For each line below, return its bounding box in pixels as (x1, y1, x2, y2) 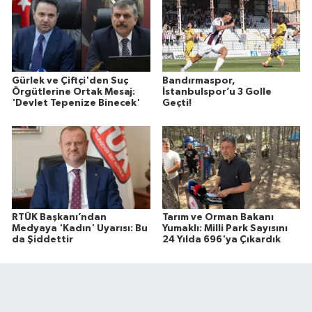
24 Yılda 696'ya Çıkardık (162, 235, 281, 245)
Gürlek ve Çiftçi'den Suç (12, 75, 128, 86)
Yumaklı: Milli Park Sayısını (162, 224, 288, 234)
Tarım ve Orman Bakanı (162, 212, 274, 223)
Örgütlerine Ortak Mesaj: (12, 86, 135, 97)
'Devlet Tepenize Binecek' (12, 97, 140, 108)
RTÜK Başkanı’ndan (12, 212, 107, 223)
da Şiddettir (12, 235, 73, 245)
